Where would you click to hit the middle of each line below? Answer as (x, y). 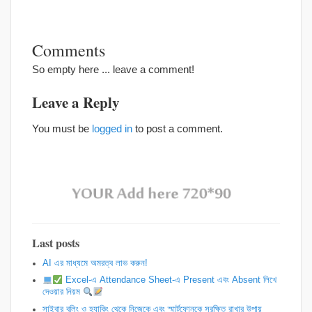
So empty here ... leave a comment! (113, 70)
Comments (69, 50)
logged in (112, 128)
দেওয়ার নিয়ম (63, 292)
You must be (62, 128)
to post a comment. (178, 128)
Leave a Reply (76, 102)
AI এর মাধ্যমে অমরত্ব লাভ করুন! (95, 263)
